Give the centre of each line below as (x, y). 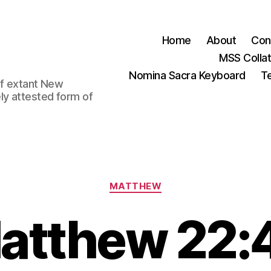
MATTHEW (135, 186)
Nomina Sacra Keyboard (187, 75)
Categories (162, 181)
